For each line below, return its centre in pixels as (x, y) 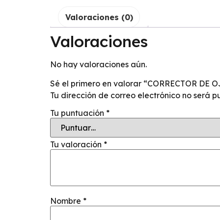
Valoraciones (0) (99, 17)
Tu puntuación (78, 113)
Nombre (67, 201)
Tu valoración (77, 144)
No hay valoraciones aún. (98, 65)
